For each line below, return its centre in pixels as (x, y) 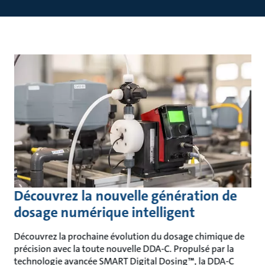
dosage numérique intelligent (104, 212)
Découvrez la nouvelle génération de (125, 195)
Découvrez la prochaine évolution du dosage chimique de (129, 236)
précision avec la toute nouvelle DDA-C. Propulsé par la (124, 248)
